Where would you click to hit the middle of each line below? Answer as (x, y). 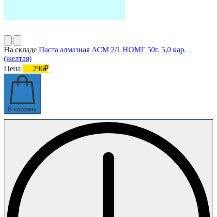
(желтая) (18, 58)
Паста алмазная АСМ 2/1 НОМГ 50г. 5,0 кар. (112, 49)
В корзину (22, 109)
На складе (20, 49)
